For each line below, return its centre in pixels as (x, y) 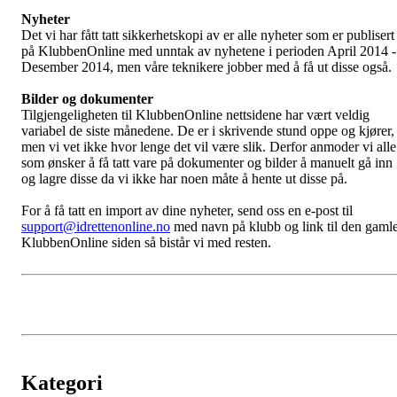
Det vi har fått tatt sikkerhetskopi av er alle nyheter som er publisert (208, 35)
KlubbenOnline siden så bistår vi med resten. (146, 242)
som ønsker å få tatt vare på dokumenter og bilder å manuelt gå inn (207, 163)
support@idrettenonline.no (96, 226)
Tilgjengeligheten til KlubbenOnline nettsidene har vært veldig (195, 115)
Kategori (62, 383)
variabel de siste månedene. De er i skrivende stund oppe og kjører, (208, 131)
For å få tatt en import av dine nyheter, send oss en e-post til (187, 210)
